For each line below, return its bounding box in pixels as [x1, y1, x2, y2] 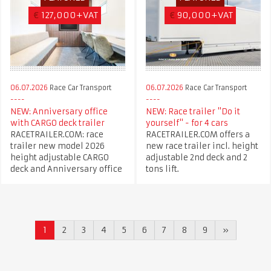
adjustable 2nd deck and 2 [145, 152, 247, 163]
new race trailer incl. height [145, 140, 258, 151]
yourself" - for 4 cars [145, 117, 228, 128]
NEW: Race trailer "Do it [145, 106, 240, 117]
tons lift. [145, 163, 179, 174]
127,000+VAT [41, 9, 98, 21]
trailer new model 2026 [10, 140, 105, 151]
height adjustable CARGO [10, 152, 109, 163]
